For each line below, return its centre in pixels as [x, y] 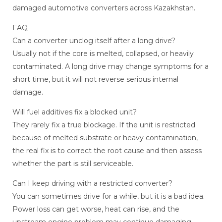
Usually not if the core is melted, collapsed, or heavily [103, 54]
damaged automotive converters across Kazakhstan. [104, 8]
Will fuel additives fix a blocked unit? [75, 112]
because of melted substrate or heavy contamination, [105, 138]
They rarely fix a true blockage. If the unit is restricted [104, 125]
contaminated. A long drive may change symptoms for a [111, 67]
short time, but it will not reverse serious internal [95, 80]
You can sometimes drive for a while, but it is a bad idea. [109, 196]
